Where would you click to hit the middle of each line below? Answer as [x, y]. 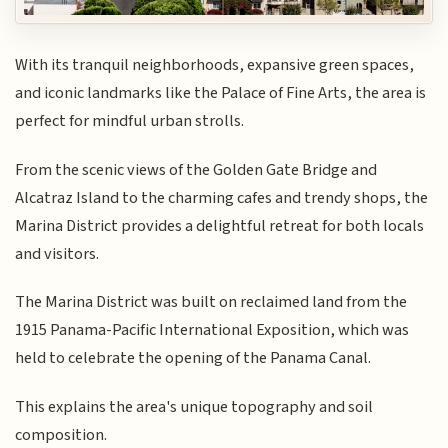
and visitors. [57, 253]
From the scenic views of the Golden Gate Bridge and [196, 169]
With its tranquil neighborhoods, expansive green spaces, [215, 65]
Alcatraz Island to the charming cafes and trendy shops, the [222, 197]
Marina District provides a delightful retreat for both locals [220, 225]
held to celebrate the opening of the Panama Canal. [193, 358]
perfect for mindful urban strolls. [130, 121]
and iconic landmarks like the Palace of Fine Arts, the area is [221, 93]
